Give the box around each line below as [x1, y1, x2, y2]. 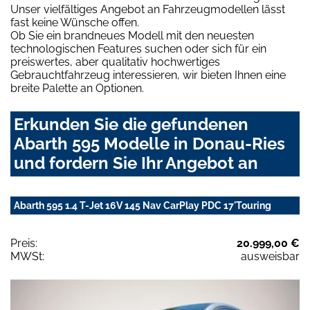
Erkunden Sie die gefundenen [14, 114, 248, 135]
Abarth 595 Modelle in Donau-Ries [14, 134, 285, 154]
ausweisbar [241, 250, 300, 264]
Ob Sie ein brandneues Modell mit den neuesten [10, 29, 254, 43]
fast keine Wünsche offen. [10, 16, 139, 30]
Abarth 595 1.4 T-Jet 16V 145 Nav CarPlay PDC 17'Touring [14, 200, 271, 212]
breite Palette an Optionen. [10, 82, 144, 95]
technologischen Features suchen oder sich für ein [10, 42, 266, 56]
